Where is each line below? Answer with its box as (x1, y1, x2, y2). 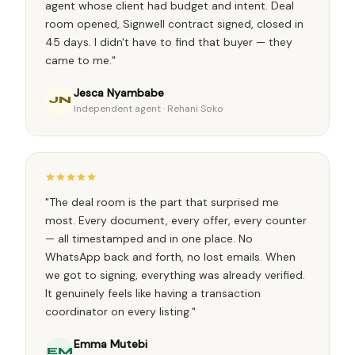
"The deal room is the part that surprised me (45, 195, 279, 209)
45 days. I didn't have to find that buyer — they (45, 35, 292, 49)
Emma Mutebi (74, 337, 147, 351)
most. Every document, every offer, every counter (45, 213, 307, 227)
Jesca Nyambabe (74, 86, 164, 100)
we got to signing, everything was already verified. (45, 268, 305, 282)
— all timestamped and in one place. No (45, 231, 253, 246)
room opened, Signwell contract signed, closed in (45, 17, 303, 31)
